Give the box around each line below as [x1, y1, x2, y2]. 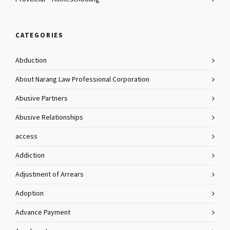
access [15, 132, 37, 141]
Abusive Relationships [15, 113, 83, 122]
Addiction [15, 151, 45, 160]
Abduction [15, 56, 47, 65]
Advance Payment [15, 208, 70, 217]
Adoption [15, 189, 44, 198]
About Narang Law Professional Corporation [15, 75, 149, 84]
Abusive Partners [15, 94, 68, 103]
